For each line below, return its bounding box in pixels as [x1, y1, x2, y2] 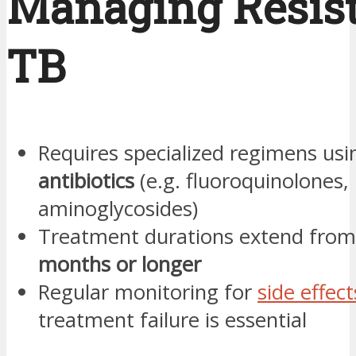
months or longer [38, 250, 201, 279]
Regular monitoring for [38, 278, 257, 307]
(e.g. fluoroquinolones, [134, 167, 349, 195]
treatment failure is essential [38, 306, 307, 335]
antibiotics [38, 167, 134, 195]
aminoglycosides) [38, 195, 198, 223]
